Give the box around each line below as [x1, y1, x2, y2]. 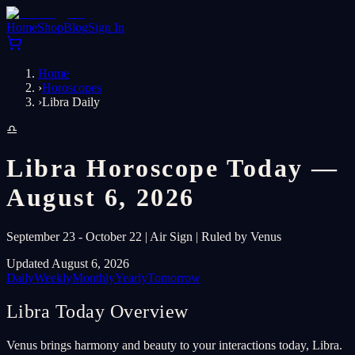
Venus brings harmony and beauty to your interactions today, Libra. [6, 338, 342, 352]
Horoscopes [42, 81, 101, 94]
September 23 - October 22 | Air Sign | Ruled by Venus [6, 229, 281, 243]
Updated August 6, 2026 [6, 256, 129, 270]
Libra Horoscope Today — [6, 154, 339, 183]
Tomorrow [147, 270, 200, 284]
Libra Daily [42, 95, 100, 109]
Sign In [88, 21, 124, 34]
